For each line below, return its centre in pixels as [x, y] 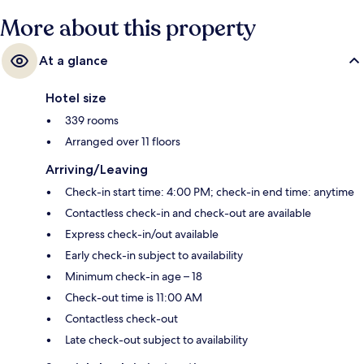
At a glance [74, 60]
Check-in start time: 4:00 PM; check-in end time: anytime [210, 191]
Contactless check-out [121, 318]
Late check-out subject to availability [156, 339]
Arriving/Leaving [97, 169]
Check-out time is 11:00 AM [134, 297]
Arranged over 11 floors [123, 141]
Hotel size [76, 97]
